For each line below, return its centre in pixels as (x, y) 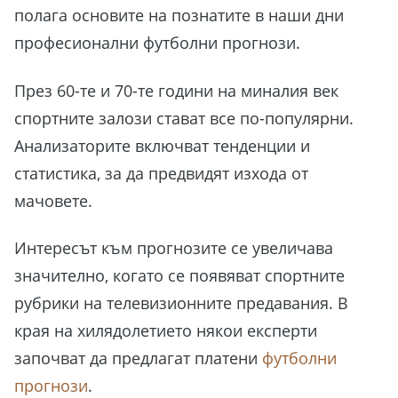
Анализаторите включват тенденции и (162, 145)
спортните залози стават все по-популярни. (184, 118)
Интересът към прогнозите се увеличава (174, 248)
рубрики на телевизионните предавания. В (181, 303)
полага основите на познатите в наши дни (179, 16)
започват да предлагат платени (138, 358)
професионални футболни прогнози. (157, 43)
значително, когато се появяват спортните (179, 276)
